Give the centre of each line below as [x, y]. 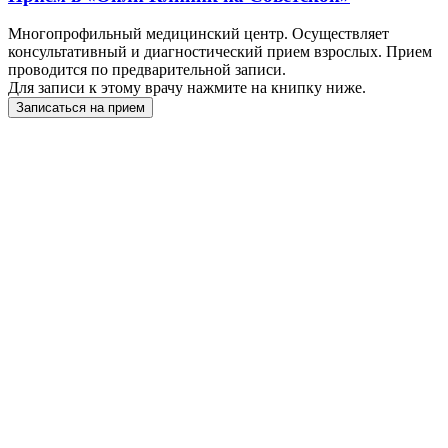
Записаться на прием [80, 108]
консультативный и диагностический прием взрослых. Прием [220, 52]
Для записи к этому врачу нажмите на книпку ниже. [187, 88]
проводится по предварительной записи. [147, 70]
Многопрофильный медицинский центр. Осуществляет [198, 34]
